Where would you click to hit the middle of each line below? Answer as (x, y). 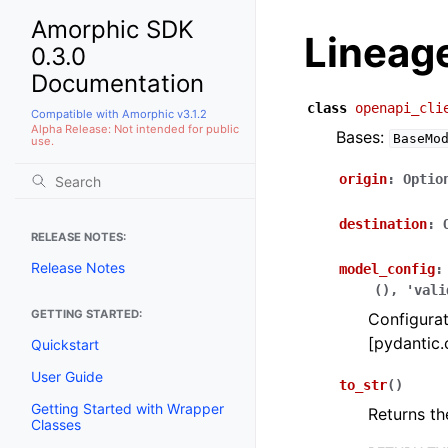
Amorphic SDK (112, 29)
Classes (56, 424)
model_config (387, 269)
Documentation (117, 83)
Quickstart (65, 344)
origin (363, 179)
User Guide (67, 376)
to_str (363, 385)
